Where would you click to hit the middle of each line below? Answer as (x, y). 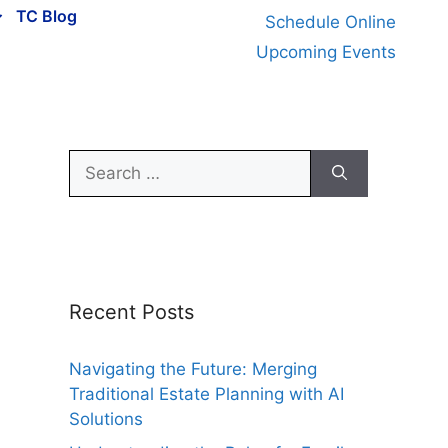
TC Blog (47, 15)
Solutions (105, 419)
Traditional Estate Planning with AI (206, 394)
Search (95, 161)
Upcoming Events (326, 52)
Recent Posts (131, 312)
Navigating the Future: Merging (192, 369)
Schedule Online (331, 22)
